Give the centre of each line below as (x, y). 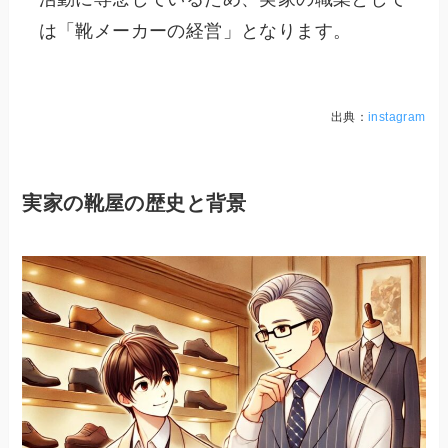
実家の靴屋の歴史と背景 (134, 202)
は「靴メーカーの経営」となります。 (195, 30)
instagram (396, 116)
